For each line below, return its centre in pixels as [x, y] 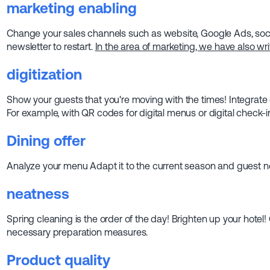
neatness [38, 194]
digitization [45, 75]
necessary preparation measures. [77, 232]
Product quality [59, 260]
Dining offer [46, 141]
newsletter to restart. [51, 47]
